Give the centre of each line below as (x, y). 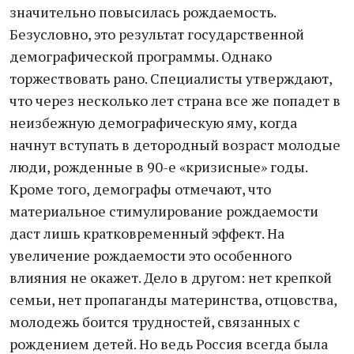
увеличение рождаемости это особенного (151, 255)
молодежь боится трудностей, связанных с (155, 322)
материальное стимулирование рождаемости (164, 211)
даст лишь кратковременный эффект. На (147, 233)
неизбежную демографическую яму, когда (153, 122)
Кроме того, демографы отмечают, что (140, 189)
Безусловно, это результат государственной (157, 34)
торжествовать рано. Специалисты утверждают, (171, 78)
